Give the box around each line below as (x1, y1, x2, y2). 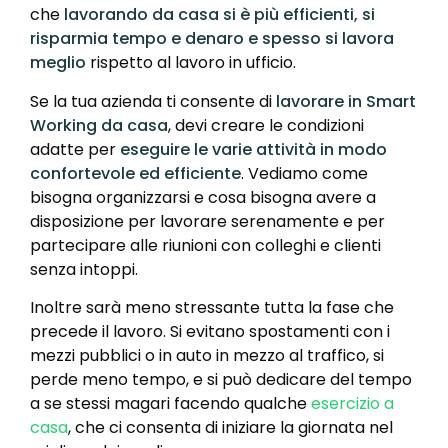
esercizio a (311, 392, 394, 416)
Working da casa (30, 113, 168, 137)
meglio (30, 51, 86, 75)
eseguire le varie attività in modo (120, 137, 387, 161)
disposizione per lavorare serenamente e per (30, 209, 385, 233)
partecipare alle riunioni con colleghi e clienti (30, 233, 381, 257)
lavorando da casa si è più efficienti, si (64, 3, 375, 27)
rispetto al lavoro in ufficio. (86, 51, 296, 75)
